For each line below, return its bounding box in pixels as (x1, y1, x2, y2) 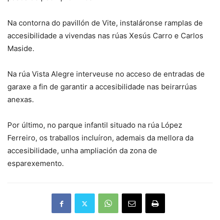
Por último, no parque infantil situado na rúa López (7, 120, 182, 130)
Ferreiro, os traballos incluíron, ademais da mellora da (7, 133, 193, 142)
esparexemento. (7, 159, 64, 168)
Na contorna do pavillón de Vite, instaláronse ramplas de (7, 18, 203, 27)
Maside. (7, 44, 34, 53)
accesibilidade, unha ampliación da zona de (7, 146, 157, 155)
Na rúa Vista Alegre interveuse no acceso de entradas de (7, 69, 205, 79)
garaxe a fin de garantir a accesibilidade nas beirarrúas (7, 82, 197, 91)
